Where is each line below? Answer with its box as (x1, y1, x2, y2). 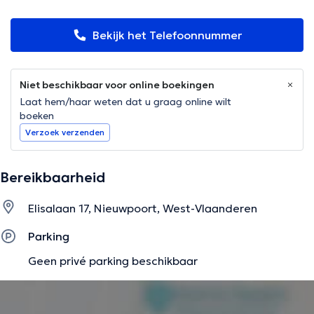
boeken (20, 109, 54, 123)
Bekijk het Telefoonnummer (92, 28, 242, 43)
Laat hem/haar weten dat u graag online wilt (20, 95, 231, 109)
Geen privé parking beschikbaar (28, 253, 198, 268)
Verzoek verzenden (25, 127, 104, 138)
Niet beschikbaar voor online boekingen (20, 78, 214, 92)
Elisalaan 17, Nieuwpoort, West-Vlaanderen (28, 201, 257, 216)
